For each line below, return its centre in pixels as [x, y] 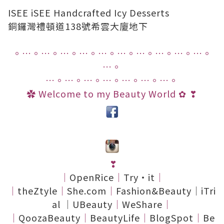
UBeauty [92, 204]
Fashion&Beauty [154, 190]
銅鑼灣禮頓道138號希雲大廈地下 [78, 26]
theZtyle [37, 190]
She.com [87, 190]
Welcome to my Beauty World [108, 93]
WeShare [142, 204]
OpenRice [91, 177]
